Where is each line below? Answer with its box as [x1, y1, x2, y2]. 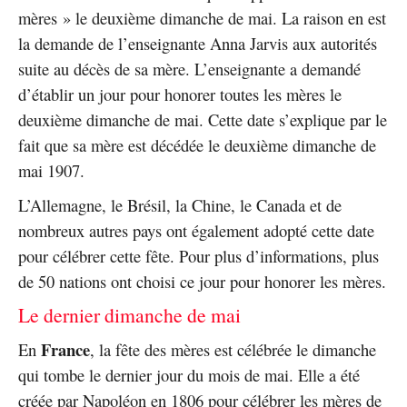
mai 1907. [18, 159, 84, 183]
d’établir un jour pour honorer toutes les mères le [18, 83, 342, 106]
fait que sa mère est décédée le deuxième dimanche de [18, 134, 376, 157]
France [41, 337, 90, 362]
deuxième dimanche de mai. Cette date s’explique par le [18, 108, 387, 132]
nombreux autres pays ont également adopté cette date [18, 219, 374, 243]
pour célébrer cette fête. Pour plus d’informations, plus [18, 244, 379, 268]
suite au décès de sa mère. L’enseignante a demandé [18, 57, 361, 81]
